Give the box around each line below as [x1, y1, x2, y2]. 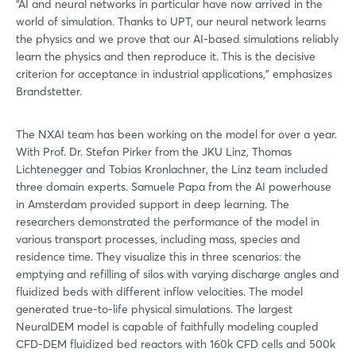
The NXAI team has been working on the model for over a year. [16, 126, 337, 141]
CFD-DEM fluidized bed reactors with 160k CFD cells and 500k [16, 336, 335, 351]
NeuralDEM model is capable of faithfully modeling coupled [16, 319, 319, 334]
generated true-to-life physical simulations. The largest [16, 301, 292, 316]
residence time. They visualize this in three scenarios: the [16, 249, 301, 264]
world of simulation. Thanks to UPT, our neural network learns [16, 14, 326, 29]
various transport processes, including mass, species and [16, 231, 300, 246]
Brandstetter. [16, 83, 82, 99]
